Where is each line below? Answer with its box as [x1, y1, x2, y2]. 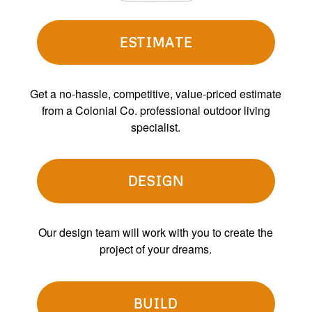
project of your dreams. [100, 241, 212, 258]
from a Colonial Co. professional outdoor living [41, 102, 270, 118]
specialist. [131, 118, 181, 135]
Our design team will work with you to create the [38, 224, 274, 241]
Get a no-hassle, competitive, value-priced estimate [30, 85, 282, 102]
